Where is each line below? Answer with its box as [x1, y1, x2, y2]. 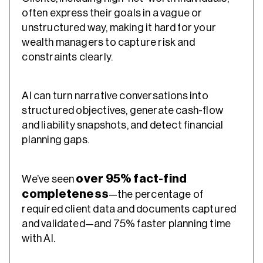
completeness [22, 188, 109, 201]
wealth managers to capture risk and [22, 37, 195, 48]
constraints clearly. [22, 52, 113, 63]
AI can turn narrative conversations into [22, 90, 208, 102]
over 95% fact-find [76, 173, 187, 186]
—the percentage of [108, 189, 204, 200]
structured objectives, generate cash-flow [22, 105, 223, 116]
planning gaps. [22, 134, 92, 146]
